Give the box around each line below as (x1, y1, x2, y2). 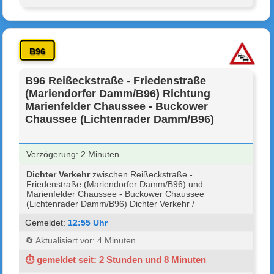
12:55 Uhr (68, 217, 108, 228)
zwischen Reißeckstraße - (90, 169, 193, 179)
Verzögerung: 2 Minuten (26, 149, 120, 159)
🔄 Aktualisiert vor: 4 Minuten (25, 235, 136, 245)
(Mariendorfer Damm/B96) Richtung (25, 87, 211, 100)
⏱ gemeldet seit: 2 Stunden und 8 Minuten (25, 254, 207, 265)
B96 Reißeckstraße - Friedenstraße (25, 74, 207, 87)
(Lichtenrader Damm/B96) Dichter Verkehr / (26, 198, 195, 209)
